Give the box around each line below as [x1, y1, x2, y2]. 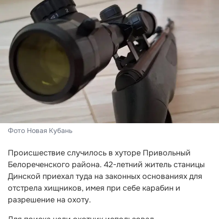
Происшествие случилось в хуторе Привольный [8, 147, 191, 158]
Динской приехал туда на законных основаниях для [8, 171, 202, 181]
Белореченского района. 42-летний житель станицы [8, 159, 205, 170]
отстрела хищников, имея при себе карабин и [8, 182, 180, 193]
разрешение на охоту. [8, 194, 91, 205]
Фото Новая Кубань [8, 126, 72, 135]
